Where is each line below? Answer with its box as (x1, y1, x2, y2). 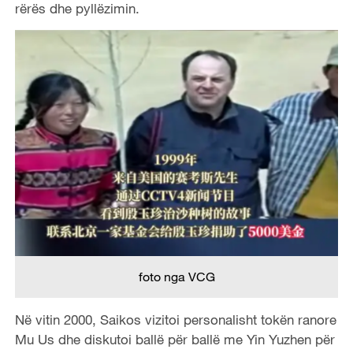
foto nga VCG (138, 268, 215, 284)
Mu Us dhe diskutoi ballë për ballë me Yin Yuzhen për (14, 330, 335, 347)
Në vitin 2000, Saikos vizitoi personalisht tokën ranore (14, 310, 336, 328)
